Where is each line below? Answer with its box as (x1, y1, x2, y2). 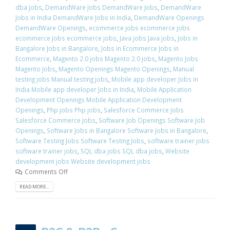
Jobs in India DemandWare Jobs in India (15, 13, 131, 22)
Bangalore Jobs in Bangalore (15, 44, 98, 53)
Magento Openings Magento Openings (59, 65, 170, 73)
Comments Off (24, 167, 68, 176)
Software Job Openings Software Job (99, 116, 205, 125)
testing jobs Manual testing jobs (15, 75, 108, 84)
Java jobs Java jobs (120, 34, 175, 43)
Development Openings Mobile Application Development (15, 95, 182, 104)
